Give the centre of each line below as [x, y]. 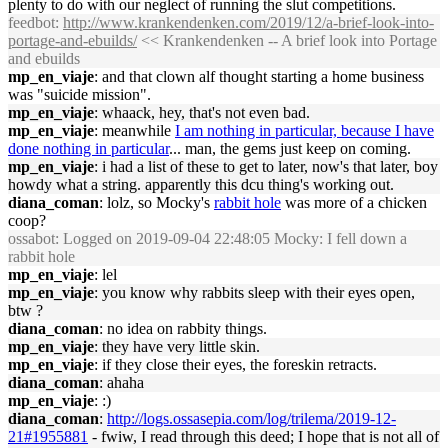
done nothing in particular [88, 148]
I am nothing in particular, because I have [304, 130]
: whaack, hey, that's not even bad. [202, 112]
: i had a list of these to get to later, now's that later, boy [266, 166]
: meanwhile [134, 130]
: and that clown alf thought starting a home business [259, 76]
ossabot [31, 238]
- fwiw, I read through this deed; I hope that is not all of [263, 436]
